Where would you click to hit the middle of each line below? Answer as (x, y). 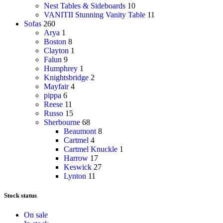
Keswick (78, 167)
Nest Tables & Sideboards (85, 5)
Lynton (75, 176)
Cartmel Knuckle (91, 149)
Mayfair (56, 86)
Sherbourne (62, 122)
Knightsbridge (66, 77)
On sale (36, 215)
